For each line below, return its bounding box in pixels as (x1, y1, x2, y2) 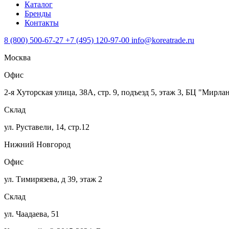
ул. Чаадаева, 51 (4, 210, 59, 219)
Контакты (25, 18, 59, 28)
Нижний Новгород (4, 140, 71, 149)
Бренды (25, 9, 51, 18)
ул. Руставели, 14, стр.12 (4, 123, 89, 132)
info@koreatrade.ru (131, 36, 194, 45)
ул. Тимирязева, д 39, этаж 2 (4, 175, 102, 184)
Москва (4, 53, 31, 62)
